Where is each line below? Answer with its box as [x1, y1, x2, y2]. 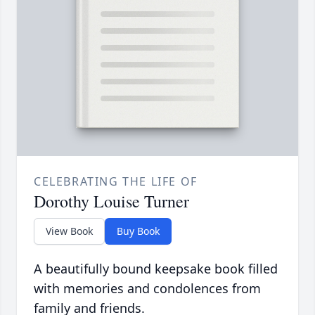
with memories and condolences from [34, 279, 261, 297]
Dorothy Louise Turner [34, 189, 189, 212]
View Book [46, 224, 93, 238]
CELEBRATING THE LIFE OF [34, 173, 198, 189]
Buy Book [117, 224, 160, 238]
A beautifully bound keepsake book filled [34, 259, 278, 277]
